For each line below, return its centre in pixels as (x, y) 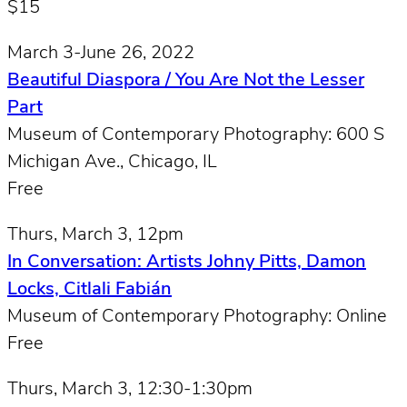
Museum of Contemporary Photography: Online (197, 317)
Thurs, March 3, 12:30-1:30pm (130, 389)
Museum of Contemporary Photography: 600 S (196, 135)
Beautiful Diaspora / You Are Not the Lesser (186, 80)
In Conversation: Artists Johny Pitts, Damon (187, 262)
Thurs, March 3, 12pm (95, 235)
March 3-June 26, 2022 (101, 53)
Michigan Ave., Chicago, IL (112, 162)
